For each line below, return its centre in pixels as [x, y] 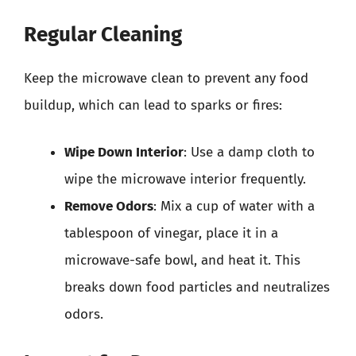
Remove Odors [109, 206]
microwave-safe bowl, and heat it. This [182, 260]
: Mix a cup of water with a [234, 206]
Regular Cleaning [103, 34]
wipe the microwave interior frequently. [185, 179]
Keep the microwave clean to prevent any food [166, 78]
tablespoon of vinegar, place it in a [171, 233]
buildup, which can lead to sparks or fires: [153, 105]
